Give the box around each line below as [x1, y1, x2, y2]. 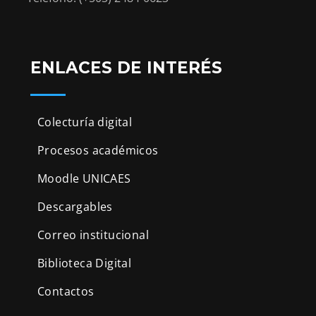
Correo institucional [37, 227, 149, 243]
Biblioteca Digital [37, 255, 132, 272]
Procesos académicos [37, 142, 159, 159]
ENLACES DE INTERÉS [30, 58, 222, 78]
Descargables [37, 199, 113, 215]
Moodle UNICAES [37, 171, 131, 187]
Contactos [37, 284, 95, 300]
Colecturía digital [37, 114, 133, 130]
